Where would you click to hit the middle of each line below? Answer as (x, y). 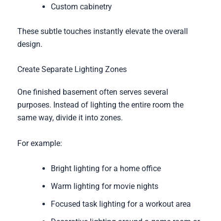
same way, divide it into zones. (70, 118)
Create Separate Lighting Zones (72, 70)
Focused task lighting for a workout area (121, 204)
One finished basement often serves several (92, 92)
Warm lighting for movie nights (104, 186)
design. (30, 44)
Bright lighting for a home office (106, 169)
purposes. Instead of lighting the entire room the (100, 105)
